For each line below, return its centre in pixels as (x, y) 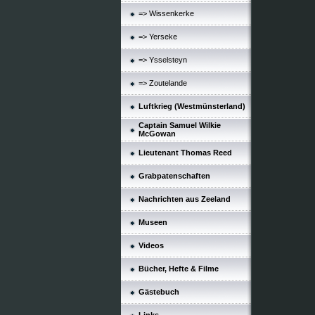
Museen (153, 222)
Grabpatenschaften (174, 176)
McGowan (157, 134)
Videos (151, 245)
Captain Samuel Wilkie (180, 125)
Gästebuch (159, 292)
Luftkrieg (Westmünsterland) (192, 106)
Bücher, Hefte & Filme (179, 269)
